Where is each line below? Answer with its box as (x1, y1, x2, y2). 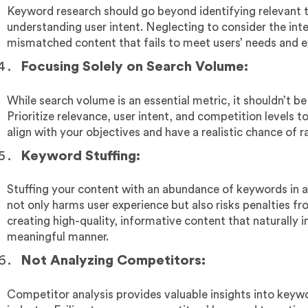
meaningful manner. (7, 231, 109, 243)
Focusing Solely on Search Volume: (21, 60, 248, 74)
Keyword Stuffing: (21, 148, 144, 163)
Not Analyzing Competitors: (21, 254, 209, 268)
